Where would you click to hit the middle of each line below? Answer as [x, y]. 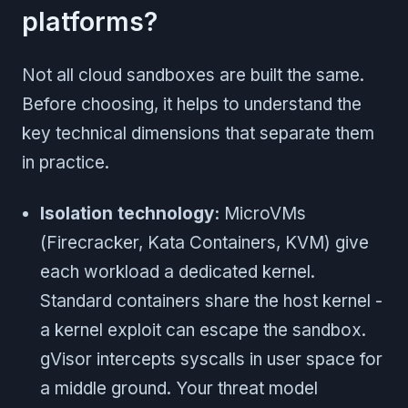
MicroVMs [263, 213]
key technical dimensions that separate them [198, 133]
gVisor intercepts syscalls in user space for [211, 359]
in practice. [66, 162]
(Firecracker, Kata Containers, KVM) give [204, 242]
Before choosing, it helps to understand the [192, 104]
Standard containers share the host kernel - [211, 301]
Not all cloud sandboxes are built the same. [193, 75]
